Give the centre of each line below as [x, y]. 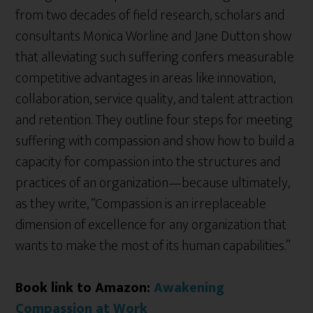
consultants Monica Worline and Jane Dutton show [154, 36]
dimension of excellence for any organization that [151, 225]
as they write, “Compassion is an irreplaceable [141, 204]
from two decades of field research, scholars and [150, 15]
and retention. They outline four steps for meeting [154, 120]
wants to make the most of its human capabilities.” [153, 246]
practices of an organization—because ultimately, [153, 183]
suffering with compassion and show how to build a [155, 141]
